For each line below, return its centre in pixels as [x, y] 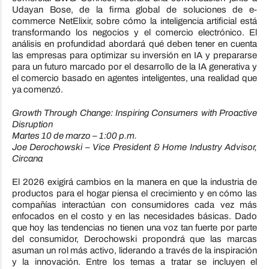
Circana [27, 159]
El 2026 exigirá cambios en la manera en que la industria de [134, 182]
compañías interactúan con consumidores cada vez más [134, 205]
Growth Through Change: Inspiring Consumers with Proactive [134, 113]
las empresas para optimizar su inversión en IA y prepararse [134, 56]
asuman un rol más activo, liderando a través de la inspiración [134, 251]
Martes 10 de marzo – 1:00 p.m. [74, 136]
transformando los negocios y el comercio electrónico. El [134, 33]
